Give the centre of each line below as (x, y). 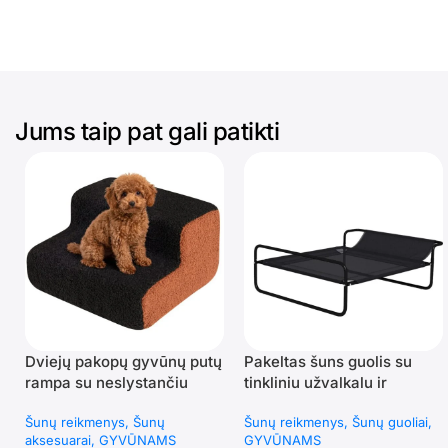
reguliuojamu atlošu (314, 404)
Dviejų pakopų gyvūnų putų (123, 362)
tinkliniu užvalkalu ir (315, 383)
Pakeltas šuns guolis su (327, 362)
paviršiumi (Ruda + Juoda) (120, 404)
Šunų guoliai (389, 422)
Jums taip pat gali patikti (147, 132)
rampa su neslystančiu (106, 383)
